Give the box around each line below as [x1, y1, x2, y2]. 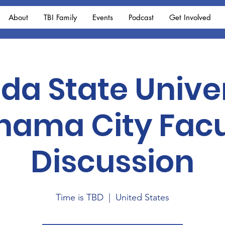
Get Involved [169, 13, 211, 22]
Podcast [129, 13, 154, 22]
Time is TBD [56, 192, 103, 203]
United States [116, 192, 169, 203]
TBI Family [44, 13, 77, 22]
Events [92, 13, 113, 22]
